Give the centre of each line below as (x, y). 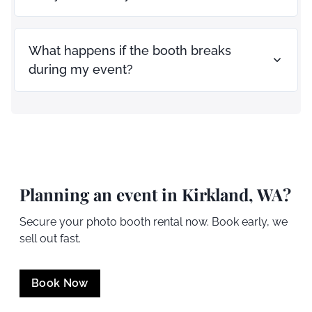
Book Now (60, 283)
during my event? (81, 69)
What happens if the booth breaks (130, 50)
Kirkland (215, 194)
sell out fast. (50, 238)
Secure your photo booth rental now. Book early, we (154, 221)
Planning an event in (101, 194)
